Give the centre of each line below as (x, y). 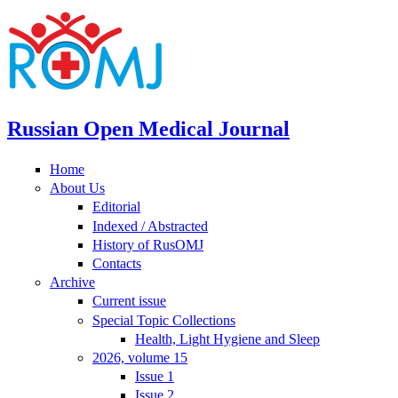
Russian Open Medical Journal (148, 128)
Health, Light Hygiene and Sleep (227, 338)
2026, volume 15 (140, 357)
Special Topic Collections (164, 320)
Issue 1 (155, 377)
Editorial (116, 207)
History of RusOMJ (148, 244)
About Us (77, 188)
